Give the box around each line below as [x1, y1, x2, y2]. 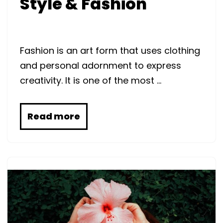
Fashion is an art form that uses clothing [20, 44, 200, 57]
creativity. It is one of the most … [20, 74, 161, 87]
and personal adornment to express [20, 59, 181, 72]
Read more [27, 110, 80, 122]
